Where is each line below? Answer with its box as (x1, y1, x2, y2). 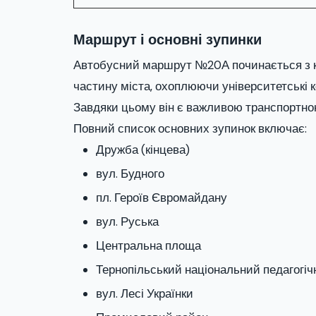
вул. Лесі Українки (96, 286, 193, 301)
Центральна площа (96, 238, 201, 253)
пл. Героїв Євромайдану (96, 190, 227, 205)
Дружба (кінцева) (96, 142, 190, 157)
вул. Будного (96, 166, 164, 181)
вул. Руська (96, 214, 159, 229)
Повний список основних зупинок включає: (73, 121, 307, 136)
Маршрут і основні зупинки (73, 30, 262, 49)
